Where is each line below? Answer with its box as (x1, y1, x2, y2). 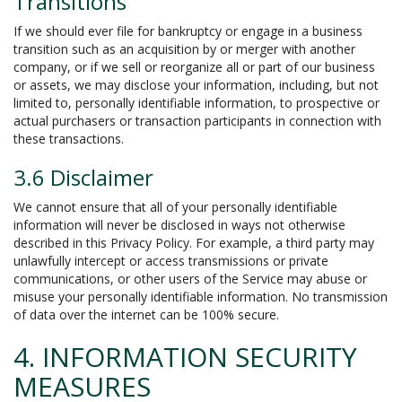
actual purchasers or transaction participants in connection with (13, 112, 381, 129)
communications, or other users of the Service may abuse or (13, 270, 367, 287)
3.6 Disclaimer (13, 162, 153, 192)
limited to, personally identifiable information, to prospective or (13, 94, 380, 111)
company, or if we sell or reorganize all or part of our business (13, 58, 375, 75)
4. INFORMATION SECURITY (13, 338, 357, 375)
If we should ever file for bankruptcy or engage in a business (13, 22, 363, 39)
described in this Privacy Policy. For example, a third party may (13, 234, 374, 251)
